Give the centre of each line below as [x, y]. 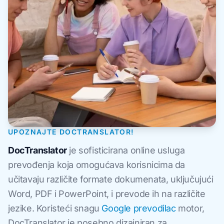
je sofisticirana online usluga [126, 150]
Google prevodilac [139, 208]
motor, [190, 208]
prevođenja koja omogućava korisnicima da [96, 165]
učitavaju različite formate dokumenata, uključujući [111, 179]
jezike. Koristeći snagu [55, 208]
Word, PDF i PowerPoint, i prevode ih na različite [107, 194]
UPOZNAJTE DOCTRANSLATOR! [71, 132]
